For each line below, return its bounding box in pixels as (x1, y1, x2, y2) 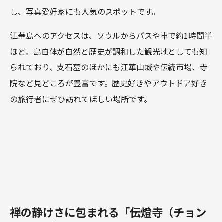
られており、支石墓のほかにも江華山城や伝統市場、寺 (10, 61, 208, 73)
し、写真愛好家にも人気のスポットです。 (10, 5, 160, 18)
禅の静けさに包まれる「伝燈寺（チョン (10, 204, 206, 220)
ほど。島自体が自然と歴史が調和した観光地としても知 (10, 45, 207, 57)
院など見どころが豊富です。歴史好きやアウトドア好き (10, 77, 207, 89)
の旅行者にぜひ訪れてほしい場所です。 (10, 93, 152, 105)
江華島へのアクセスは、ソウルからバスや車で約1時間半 (10, 29, 212, 42)
